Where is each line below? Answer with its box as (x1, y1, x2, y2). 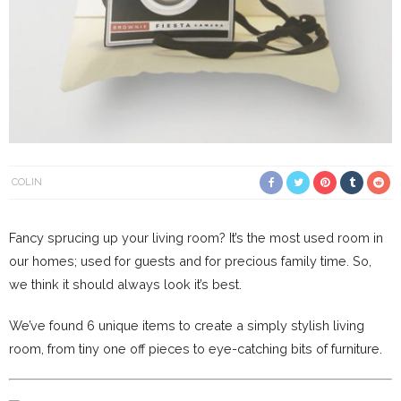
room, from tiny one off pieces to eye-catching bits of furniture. (9, 341, 382, 357)
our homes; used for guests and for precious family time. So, (9, 253, 371, 269)
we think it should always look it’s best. (9, 277, 242, 293)
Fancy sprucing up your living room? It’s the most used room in (9, 230, 383, 246)
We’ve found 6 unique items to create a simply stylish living (9, 318, 364, 334)
